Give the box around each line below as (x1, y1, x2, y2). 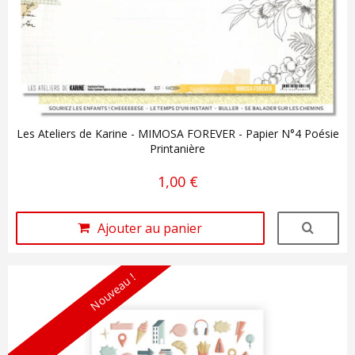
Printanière (150, 140, 205, 156)
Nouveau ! (86, 269, 138, 314)
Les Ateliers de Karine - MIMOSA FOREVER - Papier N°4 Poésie (16, 125, 339, 141)
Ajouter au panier (97, 219, 203, 237)
